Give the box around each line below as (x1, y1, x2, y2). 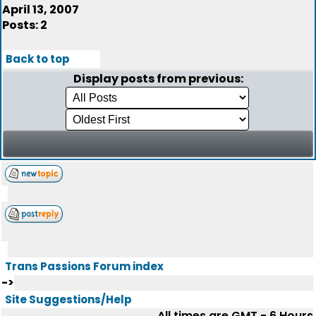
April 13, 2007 (2, 1, 79, 18)
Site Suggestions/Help (5, 292, 132, 307)
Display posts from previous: (73, 71, 243, 87)
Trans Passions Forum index (5, 259, 164, 274)
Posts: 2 (2, 17, 47, 33)
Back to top (6, 51, 70, 66)
